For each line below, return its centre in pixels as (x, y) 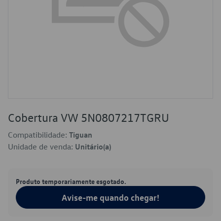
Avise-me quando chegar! (110, 197)
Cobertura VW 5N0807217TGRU (89, 117)
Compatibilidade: (38, 135)
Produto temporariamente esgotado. (71, 181)
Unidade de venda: (41, 147)
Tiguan (81, 135)
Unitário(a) (93, 147)
